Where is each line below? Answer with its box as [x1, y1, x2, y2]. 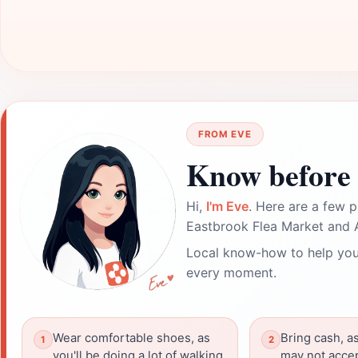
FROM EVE [198, 129, 252, 140]
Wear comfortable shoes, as [53, 331, 210, 345]
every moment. [186, 265, 276, 280]
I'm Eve [206, 198, 249, 214]
